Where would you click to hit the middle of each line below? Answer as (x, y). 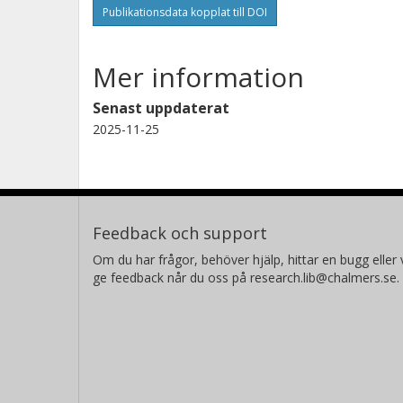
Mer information (198, 76)
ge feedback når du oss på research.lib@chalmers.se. (246, 277)
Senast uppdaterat (161, 107)
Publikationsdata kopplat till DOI (185, 12)
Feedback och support (180, 233)
